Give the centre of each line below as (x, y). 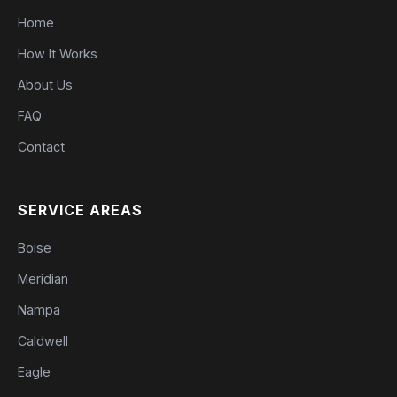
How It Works (58, 54)
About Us (45, 85)
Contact (41, 147)
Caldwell (43, 341)
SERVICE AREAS (80, 210)
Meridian (43, 279)
